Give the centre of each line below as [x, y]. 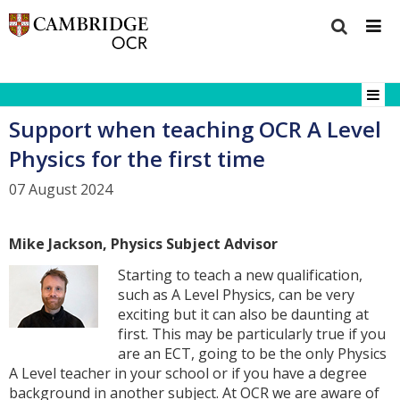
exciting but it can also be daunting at [244, 314]
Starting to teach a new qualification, [241, 275]
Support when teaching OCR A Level [195, 129]
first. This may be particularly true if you [252, 333]
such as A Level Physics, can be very [237, 294]
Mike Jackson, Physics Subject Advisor [143, 243]
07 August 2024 [61, 190]
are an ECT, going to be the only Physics [253, 353]
